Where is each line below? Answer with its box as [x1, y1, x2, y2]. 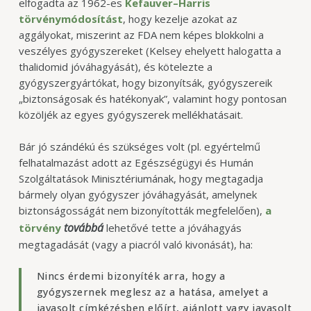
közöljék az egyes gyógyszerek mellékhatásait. [18, 108, 243, 122]
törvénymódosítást [18, 12, 123, 26]
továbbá [63, 219, 103, 235]
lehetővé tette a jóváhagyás [103, 220, 242, 235]
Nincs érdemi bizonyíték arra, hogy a [36, 269, 226, 283]
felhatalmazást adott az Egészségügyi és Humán [18, 155, 253, 169]
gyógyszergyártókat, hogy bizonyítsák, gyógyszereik [18, 76, 272, 90]
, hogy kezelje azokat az [122, 12, 237, 26]
